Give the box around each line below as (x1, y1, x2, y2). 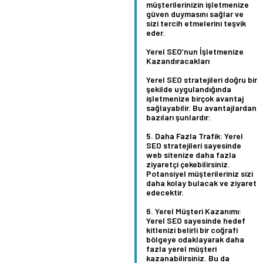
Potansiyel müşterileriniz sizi (146, 168, 253, 178)
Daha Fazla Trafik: (155, 130, 222, 141)
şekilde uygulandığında (146, 83, 231, 94)
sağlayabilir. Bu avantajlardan (146, 102, 257, 113)
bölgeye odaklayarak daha (146, 234, 244, 244)
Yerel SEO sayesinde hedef (146, 215, 245, 225)
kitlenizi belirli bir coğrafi (146, 224, 238, 235)
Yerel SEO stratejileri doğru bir (146, 74, 257, 85)
